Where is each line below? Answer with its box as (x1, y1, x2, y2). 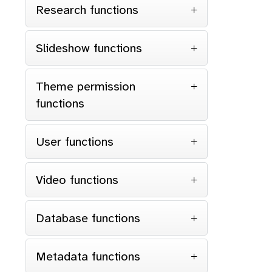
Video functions (36, 172, 118, 188)
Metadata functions (36, 248, 140, 264)
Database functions (36, 210, 140, 226)
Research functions (36, 2, 138, 18)
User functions (36, 134, 114, 149)
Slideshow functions (36, 40, 142, 56)
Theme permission (36, 78, 135, 94)
